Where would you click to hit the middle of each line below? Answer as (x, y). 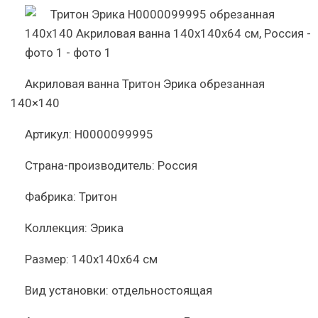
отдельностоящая (162, 290)
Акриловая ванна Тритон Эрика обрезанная (145, 84)
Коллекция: (56, 228)
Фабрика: (50, 197)
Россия (177, 165)
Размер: (47, 259)
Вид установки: (67, 290)
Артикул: (48, 134)
